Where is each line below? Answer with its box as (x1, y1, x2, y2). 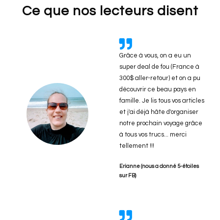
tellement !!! (119, 142, 154, 149)
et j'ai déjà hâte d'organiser (119, 108, 198, 115)
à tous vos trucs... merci (119, 131, 187, 138)
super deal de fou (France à (119, 63, 199, 70)
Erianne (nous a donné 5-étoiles (119, 163, 199, 169)
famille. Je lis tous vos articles (119, 97, 204, 104)
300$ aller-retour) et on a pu (119, 74, 200, 82)
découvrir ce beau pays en (119, 85, 196, 93)
